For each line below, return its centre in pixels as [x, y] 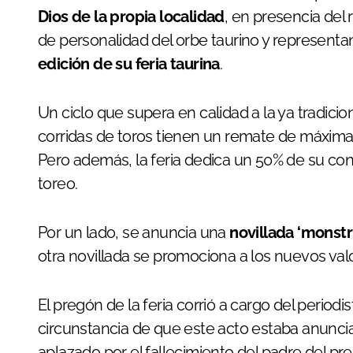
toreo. [58, 184]
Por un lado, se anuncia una [134, 232]
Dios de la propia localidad [131, 17]
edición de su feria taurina [129, 64]
